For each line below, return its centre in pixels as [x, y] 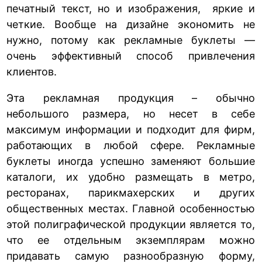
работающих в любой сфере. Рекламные [131, 145]
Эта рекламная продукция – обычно [131, 98]
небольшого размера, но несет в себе [131, 113]
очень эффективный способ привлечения [131, 56]
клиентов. [32, 71]
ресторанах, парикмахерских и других [131, 192]
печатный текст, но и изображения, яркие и [131, 8]
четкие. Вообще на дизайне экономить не [131, 24]
